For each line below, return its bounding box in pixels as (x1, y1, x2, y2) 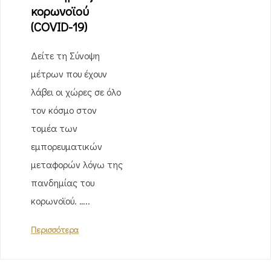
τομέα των (31, 122, 77, 134)
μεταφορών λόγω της (31, 158, 123, 171)
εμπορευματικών (31, 140, 102, 152)
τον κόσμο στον (31, 103, 97, 116)
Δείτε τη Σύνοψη (31, 49, 100, 62)
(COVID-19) (31, 18, 87, 35)
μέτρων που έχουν (31, 67, 107, 80)
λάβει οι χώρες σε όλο (31, 85, 121, 98)
